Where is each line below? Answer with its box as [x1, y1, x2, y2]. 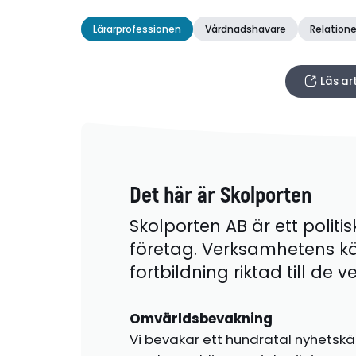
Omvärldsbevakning [129, 309, 273, 329]
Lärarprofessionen [93, 21, 182, 36]
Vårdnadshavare [205, 21, 287, 36]
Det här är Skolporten [129, 180, 311, 210]
